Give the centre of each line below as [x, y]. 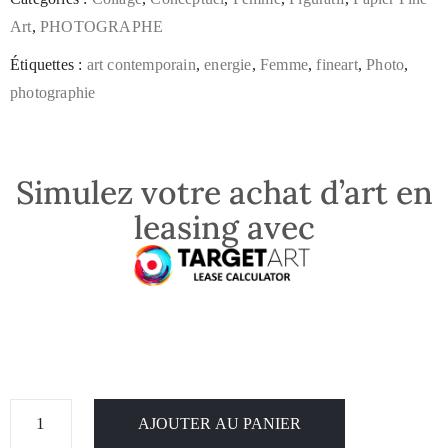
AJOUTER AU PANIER [219, 424]
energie [228, 65]
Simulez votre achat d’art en [224, 192]
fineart [337, 65]
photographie [53, 93]
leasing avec [224, 227]
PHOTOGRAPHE [102, 27]
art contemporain [141, 65]
